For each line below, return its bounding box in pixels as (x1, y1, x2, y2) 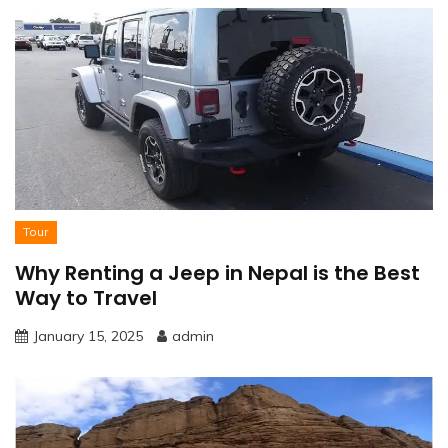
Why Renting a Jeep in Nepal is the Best (15, 259, 420, 288)
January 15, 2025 (33, 327, 143, 346)
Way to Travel (15, 284, 157, 313)
